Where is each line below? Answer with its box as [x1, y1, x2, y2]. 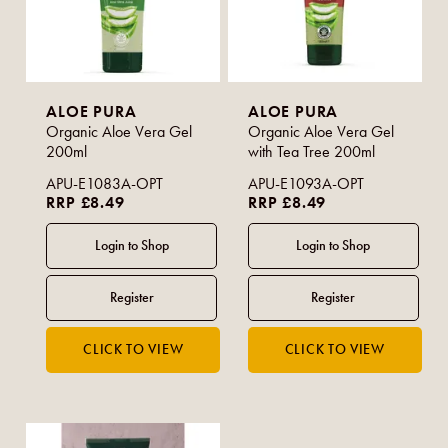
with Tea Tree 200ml [248, 141, 376, 161]
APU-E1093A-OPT [248, 173, 365, 193]
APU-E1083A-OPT [46, 173, 164, 193]
